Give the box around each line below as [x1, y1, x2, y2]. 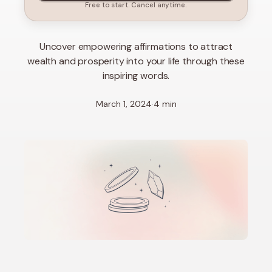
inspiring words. [102, 69, 170, 82]
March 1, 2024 [95, 98, 152, 109]
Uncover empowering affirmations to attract [39, 40, 233, 53]
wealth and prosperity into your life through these [27, 55, 245, 67]
